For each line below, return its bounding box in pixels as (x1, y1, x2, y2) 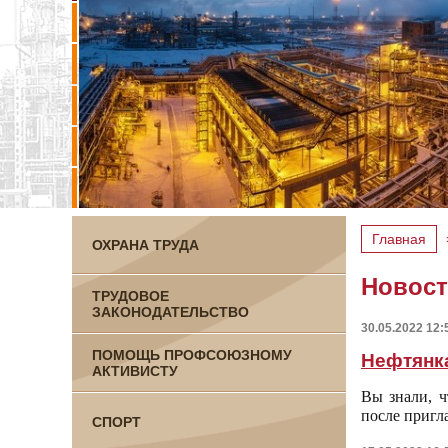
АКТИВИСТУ (92, 362, 178, 379)
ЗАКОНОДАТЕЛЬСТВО (92, 303, 249, 320)
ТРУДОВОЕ (92, 287, 169, 304)
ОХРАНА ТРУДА (92, 236, 199, 253)
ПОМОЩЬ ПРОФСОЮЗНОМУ (92, 346, 292, 363)
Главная (372, 231, 426, 247)
